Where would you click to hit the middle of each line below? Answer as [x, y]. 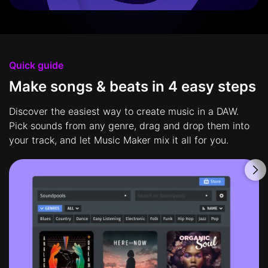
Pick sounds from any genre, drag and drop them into [129, 126]
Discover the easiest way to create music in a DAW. [124, 112]
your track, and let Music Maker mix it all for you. [119, 140]
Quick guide [36, 66]
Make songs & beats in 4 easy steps [133, 87]
